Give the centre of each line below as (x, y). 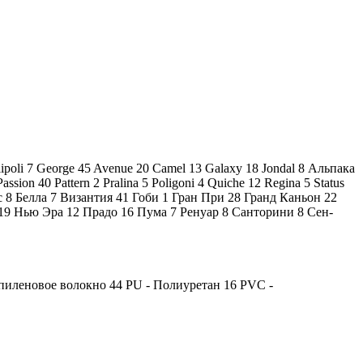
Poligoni (175, 182)
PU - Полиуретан (175, 284)
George (57, 168)
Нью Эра (40, 211)
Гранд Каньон (284, 197)
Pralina (122, 182)
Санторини (265, 211)
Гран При (200, 197)
